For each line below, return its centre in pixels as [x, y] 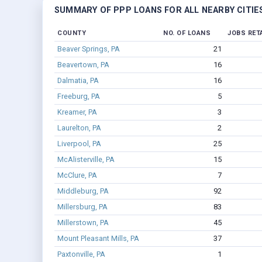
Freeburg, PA [78, 96]
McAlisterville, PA [86, 160]
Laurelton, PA [79, 128]
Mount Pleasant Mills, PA [98, 239]
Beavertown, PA [83, 65]
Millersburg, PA [82, 207]
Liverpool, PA [79, 144]
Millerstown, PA [83, 223]
